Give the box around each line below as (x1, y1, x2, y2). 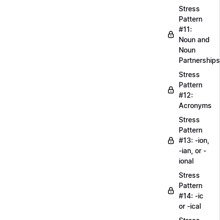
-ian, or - (179, 146, 206, 155)
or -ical (179, 202, 201, 210)
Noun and (179, 35, 210, 44)
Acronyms (179, 101, 212, 110)
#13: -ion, (179, 136, 209, 144)
